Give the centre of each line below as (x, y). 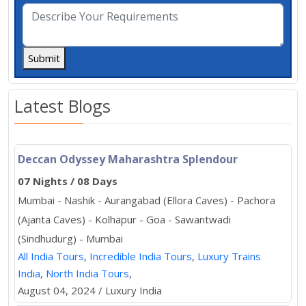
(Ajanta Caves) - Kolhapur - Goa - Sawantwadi (124, 219)
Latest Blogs (62, 106)
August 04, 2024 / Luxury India (90, 290)
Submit (44, 58)
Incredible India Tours (141, 256)
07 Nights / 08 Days (68, 181)
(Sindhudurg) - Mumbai (70, 238)
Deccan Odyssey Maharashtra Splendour (128, 159)
